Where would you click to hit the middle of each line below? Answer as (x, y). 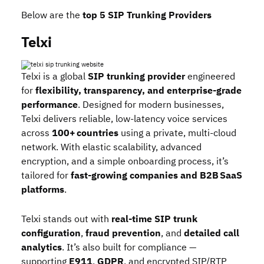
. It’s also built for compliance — (129, 247)
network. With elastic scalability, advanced (111, 147)
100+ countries (85, 133)
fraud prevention (123, 233)
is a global (64, 77)
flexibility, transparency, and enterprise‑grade (138, 91)
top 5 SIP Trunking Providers (147, 15)
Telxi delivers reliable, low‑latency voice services (124, 119)
